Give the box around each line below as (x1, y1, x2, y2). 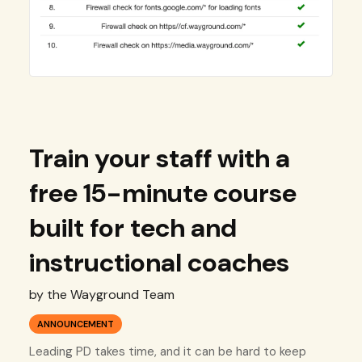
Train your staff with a (28, 141, 290, 175)
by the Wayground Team (28, 285, 175, 303)
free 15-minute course (28, 175, 297, 210)
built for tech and (28, 210, 237, 245)
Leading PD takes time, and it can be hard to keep (28, 343, 306, 360)
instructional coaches (28, 245, 289, 280)
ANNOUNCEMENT (36, 318, 114, 330)
